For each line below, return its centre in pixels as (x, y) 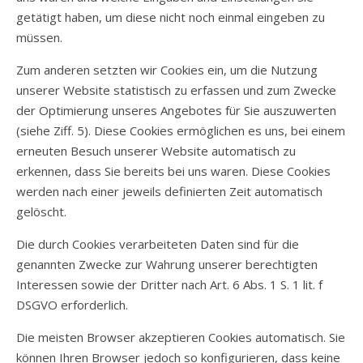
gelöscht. (41, 211)
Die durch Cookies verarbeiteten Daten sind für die (158, 244)
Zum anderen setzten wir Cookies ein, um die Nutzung (167, 70)
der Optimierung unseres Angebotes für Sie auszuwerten (176, 110)
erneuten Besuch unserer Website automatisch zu (156, 151)
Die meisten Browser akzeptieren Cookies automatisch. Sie (181, 337)
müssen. (39, 37)
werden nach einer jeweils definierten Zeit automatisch (169, 191)
